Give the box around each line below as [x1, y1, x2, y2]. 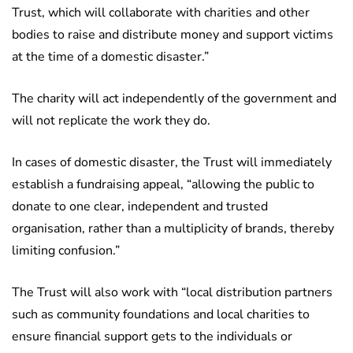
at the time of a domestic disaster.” [12, 48, 209, 66]
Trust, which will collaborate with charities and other [12, 4, 310, 22]
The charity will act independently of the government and [12, 90, 336, 108]
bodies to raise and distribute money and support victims [12, 26, 333, 44]
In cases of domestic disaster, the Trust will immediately [12, 154, 332, 172]
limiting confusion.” [12, 242, 120, 260]
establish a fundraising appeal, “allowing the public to [12, 176, 314, 194]
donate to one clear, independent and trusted [12, 198, 268, 216]
